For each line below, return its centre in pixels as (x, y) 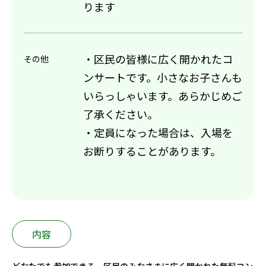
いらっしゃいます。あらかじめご (163, 96)
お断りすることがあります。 (152, 151)
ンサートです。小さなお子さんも (163, 77)
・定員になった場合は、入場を (158, 133)
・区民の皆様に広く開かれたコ (158, 59)
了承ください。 (121, 114)
